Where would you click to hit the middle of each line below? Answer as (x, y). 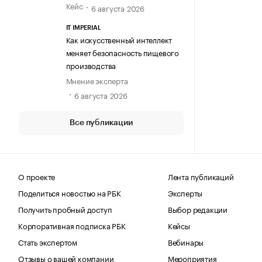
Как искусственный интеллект (119, 39)
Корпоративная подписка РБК (72, 225)
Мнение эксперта (97, 80)
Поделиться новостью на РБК (70, 192)
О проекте (37, 176)
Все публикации (101, 123)
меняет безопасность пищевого (122, 52)
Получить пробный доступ (65, 208)
